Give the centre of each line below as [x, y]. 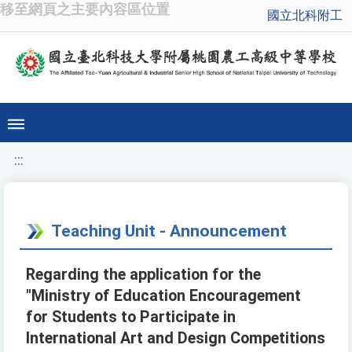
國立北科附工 [305, 15]
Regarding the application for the [143, 275]
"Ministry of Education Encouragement [163, 296]
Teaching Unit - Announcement [169, 231]
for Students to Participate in [131, 317]
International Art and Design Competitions [176, 339]
